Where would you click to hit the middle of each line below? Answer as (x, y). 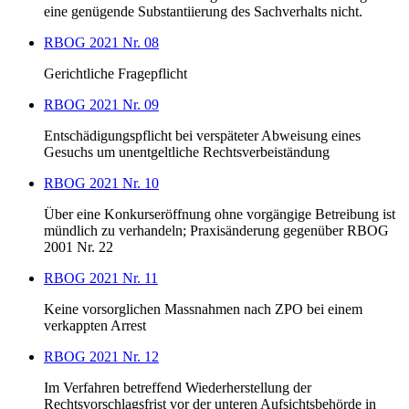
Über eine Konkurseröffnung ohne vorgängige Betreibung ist (220, 215)
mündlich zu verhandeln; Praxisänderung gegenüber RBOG (216, 231)
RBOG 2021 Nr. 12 (101, 357)
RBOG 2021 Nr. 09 (101, 105)
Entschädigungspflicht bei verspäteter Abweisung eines (202, 136)
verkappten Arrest (95, 326)
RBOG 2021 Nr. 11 (101, 278)
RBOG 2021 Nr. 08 (101, 43)
